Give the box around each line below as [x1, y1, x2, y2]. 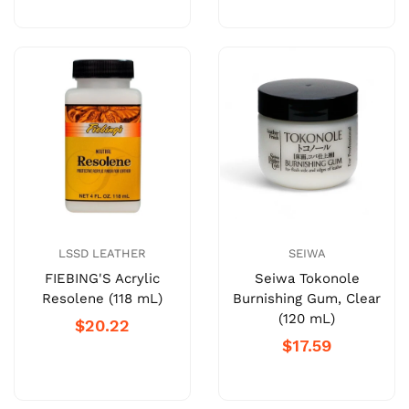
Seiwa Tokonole [254, 270, 360, 288]
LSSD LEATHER [58, 246, 146, 261]
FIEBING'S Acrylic [45, 270, 160, 288]
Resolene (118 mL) [42, 290, 163, 308]
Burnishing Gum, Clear [233, 290, 381, 308]
